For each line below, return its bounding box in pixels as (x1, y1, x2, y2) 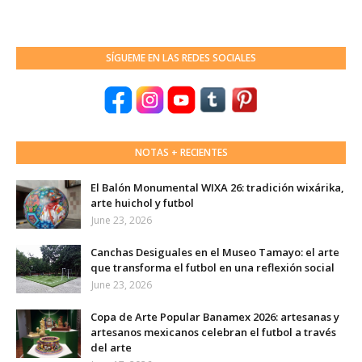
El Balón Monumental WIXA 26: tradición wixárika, (90, 180, 344, 196)
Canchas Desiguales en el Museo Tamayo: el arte (90, 245, 339, 260)
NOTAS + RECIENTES (134, 145, 228, 160)
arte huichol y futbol (90, 196, 194, 211)
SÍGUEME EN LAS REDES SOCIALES (106, 51, 256, 65)
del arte (90, 340, 132, 356)
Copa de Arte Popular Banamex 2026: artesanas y (90, 309, 339, 325)
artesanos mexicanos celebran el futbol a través (90, 325, 336, 340)
